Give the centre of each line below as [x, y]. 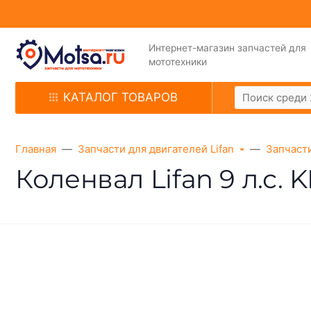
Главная [36, 149]
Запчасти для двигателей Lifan [156, 149]
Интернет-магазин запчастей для [227, 48]
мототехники [178, 61]
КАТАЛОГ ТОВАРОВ [120, 98]
